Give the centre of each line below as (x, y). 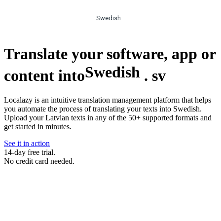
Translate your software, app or (110, 54)
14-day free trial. (30, 152)
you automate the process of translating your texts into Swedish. (103, 109)
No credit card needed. (39, 161)
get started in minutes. (38, 127)
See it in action (27, 144)
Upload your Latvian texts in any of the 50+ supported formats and (108, 118)
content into (44, 75)
